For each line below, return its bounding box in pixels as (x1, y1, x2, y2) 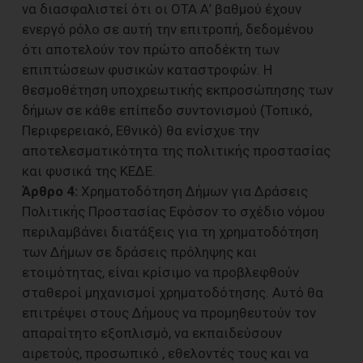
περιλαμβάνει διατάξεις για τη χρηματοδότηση (22, 223, 318, 240)
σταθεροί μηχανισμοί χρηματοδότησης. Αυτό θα (22, 284, 323, 301)
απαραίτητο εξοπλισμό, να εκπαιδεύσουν (22, 324, 282, 341)
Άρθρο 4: (22, 182, 78, 199)
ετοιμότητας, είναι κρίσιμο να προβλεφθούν (22, 263, 299, 280)
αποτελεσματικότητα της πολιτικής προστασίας (22, 142, 331, 159)
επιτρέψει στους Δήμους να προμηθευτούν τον (22, 304, 316, 321)
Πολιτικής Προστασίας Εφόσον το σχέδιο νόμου (22, 203, 325, 220)
